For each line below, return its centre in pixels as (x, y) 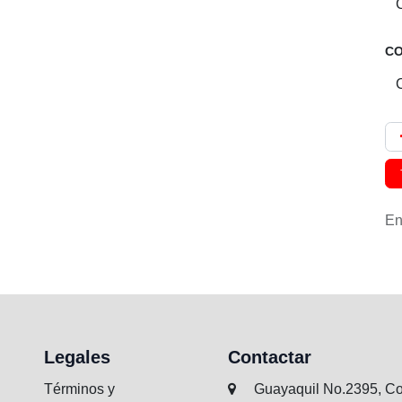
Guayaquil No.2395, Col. (310, 389)
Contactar (265, 357)
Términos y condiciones (110, 389)
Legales (73, 357)
